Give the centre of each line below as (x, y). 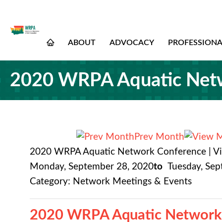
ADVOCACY (132, 43)
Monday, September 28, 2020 (92, 167)
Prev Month (159, 137)
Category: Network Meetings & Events (111, 182)
